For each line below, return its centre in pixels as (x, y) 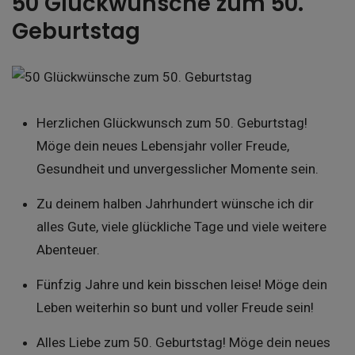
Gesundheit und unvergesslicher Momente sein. (177, 169)
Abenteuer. (68, 250)
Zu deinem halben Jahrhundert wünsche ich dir (175, 204)
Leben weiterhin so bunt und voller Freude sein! (175, 307)
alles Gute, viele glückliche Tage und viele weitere (181, 227)
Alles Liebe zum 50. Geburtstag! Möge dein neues (183, 342)
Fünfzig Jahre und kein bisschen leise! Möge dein (181, 284)
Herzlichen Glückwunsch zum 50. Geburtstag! (172, 123)
